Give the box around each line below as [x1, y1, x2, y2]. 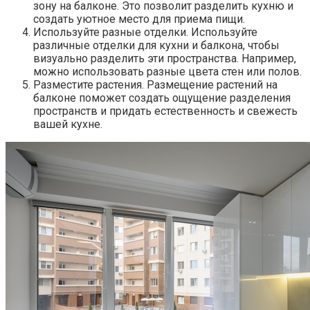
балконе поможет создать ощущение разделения [33, 91, 291, 104]
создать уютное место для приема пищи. [33, 12, 245, 26]
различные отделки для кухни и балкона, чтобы [33, 39, 280, 52]
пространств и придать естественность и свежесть [33, 104, 298, 118]
